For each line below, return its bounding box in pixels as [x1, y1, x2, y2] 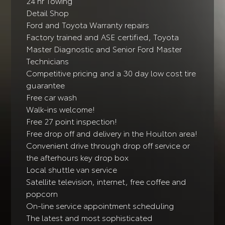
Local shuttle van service [26, 163, 118, 175]
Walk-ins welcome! [26, 102, 95, 115]
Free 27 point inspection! [26, 115, 118, 127]
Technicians [26, 54, 69, 66]
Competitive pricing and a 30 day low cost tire [26, 66, 196, 78]
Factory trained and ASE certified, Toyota [26, 30, 179, 42]
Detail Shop [26, 6, 69, 18]
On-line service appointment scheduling [26, 199, 175, 211]
